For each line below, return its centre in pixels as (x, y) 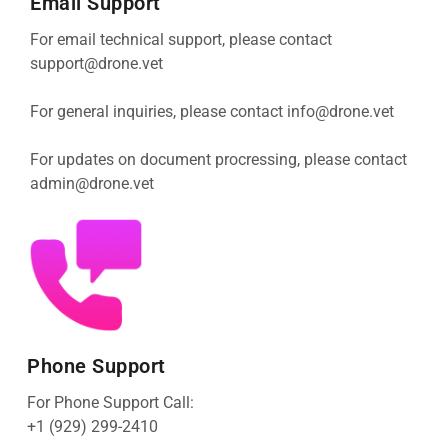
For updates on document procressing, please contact (218, 160)
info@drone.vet (340, 112)
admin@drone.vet (92, 184)
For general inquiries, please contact (158, 112)
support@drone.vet (96, 64)
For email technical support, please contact (181, 40)
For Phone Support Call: (110, 403)
